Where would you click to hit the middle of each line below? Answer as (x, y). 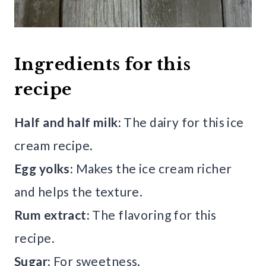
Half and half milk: (69, 122)
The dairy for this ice (184, 122)
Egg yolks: (44, 169)
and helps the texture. (79, 192)
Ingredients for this (103, 65)
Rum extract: (53, 215)
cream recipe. (54, 145)
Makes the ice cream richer (153, 169)
